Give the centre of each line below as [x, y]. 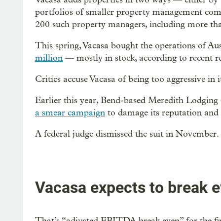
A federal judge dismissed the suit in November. [127, 134]
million [49, 58]
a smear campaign [70, 113]
